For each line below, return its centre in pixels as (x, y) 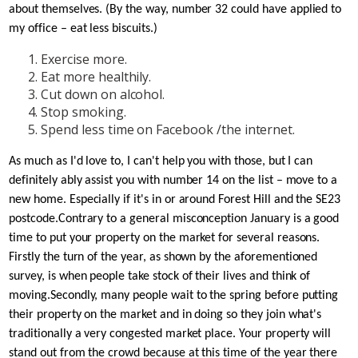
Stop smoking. (84, 111)
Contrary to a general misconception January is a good (199, 219)
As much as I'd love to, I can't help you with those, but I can (161, 161)
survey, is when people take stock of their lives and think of (160, 276)
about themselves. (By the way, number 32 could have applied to (175, 9)
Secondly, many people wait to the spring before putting (194, 295)
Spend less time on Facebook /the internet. (168, 129)
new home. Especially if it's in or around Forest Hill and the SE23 (175, 199)
